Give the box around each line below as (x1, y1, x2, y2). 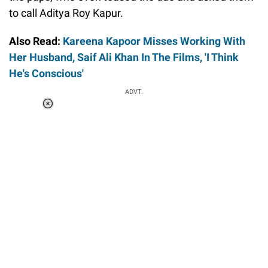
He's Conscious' (9, 66, 84, 80)
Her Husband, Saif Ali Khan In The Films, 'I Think (9, 50, 239, 63)
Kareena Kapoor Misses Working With (63, 34, 245, 47)
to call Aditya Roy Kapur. (9, 6, 123, 19)
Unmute (84, 123, 114, 133)
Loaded (83, 107, 111, 117)
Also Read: (9, 34, 63, 47)
